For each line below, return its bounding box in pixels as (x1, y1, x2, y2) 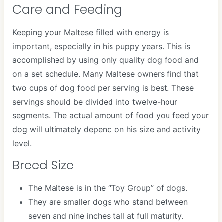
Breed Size (12, 157, 74, 174)
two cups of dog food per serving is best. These (12, 83, 194, 93)
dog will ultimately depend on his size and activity (12, 124, 201, 134)
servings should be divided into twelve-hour (12, 97, 177, 107)
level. (12, 138, 32, 148)
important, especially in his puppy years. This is (12, 41, 190, 51)
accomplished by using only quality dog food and (12, 55, 199, 65)
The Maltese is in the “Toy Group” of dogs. (28, 183, 187, 193)
